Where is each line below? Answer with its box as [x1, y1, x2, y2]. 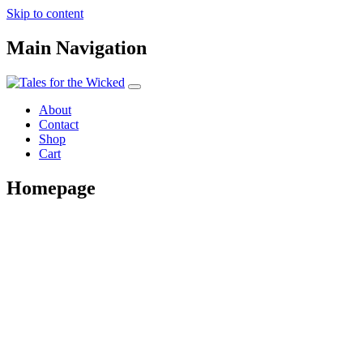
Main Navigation [6, 36, 147, 58]
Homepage [6, 177, 96, 199]
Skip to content [6, 6, 83, 20]
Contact [39, 117, 79, 131]
